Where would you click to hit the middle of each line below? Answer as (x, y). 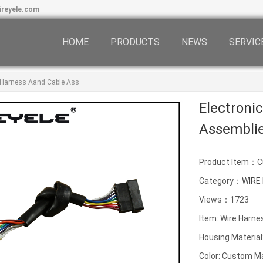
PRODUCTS (135, 42)
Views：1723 (224, 200)
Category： (220, 181)
